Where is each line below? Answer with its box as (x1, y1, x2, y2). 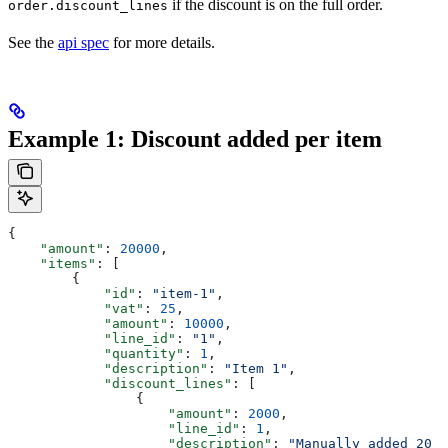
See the (8, 34, 58, 52)
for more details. (109, 34, 215, 52)
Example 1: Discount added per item (8, 126, 382, 153)
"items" (8, 256, 96, 272)
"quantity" (8, 346, 184, 362)
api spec (58, 34, 109, 52)
